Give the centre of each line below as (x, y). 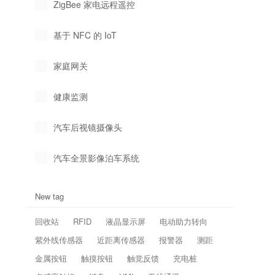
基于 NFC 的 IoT (85, 35)
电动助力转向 (184, 221)
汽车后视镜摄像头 (88, 127)
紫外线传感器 (59, 240)
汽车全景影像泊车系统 (97, 158)
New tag (50, 196)
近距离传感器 (121, 240)
